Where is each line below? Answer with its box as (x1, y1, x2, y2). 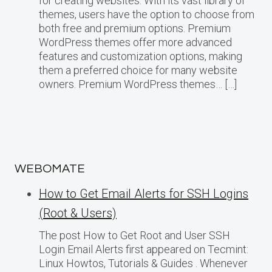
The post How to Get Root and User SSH (39, 229, 230, 242)
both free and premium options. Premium (39, 21, 231, 35)
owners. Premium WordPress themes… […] (39, 77, 237, 90)
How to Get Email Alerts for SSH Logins (39, 186, 248, 201)
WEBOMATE (15, 163, 85, 175)
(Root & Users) (39, 206, 117, 220)
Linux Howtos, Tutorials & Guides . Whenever (39, 257, 248, 270)
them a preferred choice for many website (39, 63, 237, 76)
